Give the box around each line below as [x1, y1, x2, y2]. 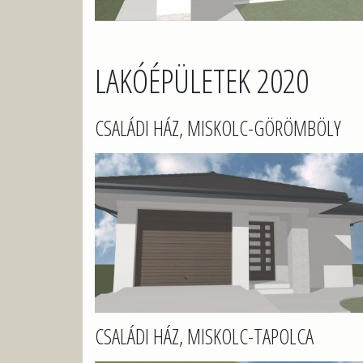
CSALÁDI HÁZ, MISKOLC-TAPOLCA [95, 322, 314, 351]
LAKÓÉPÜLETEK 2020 [95, 58, 309, 103]
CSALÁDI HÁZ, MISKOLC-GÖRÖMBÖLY [95, 113, 341, 143]
